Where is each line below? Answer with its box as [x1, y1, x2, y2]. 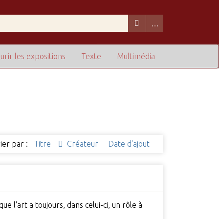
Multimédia [117, 52, 155, 61]
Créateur [67, 139, 101, 149]
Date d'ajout [108, 139, 150, 149]
